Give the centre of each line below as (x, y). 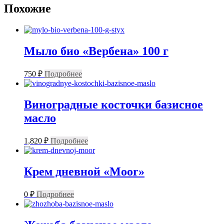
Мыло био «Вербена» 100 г (96, 51)
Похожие (27, 9)
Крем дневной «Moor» (84, 171)
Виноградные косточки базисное (113, 104)
